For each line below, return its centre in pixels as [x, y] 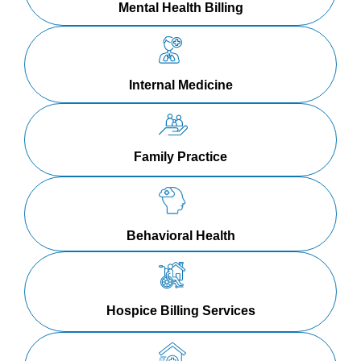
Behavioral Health [180, 235]
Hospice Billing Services [180, 311]
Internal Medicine [180, 85]
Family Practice [180, 156]
